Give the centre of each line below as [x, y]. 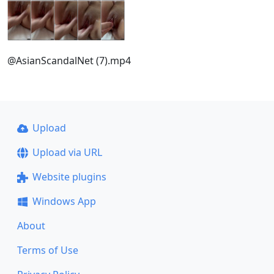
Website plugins [69, 177]
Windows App [64, 201]
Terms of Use [48, 250]
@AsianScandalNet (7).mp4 [69, 60]
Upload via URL [67, 152]
